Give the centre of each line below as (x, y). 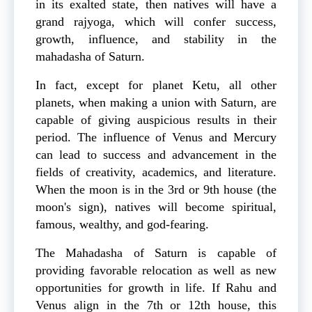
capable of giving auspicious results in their (156, 120)
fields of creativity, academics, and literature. (156, 172)
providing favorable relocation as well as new (156, 271)
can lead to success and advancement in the (156, 155)
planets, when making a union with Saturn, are (156, 103)
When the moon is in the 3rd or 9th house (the (156, 190)
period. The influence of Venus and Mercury (156, 138)
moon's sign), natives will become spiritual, (156, 207)
